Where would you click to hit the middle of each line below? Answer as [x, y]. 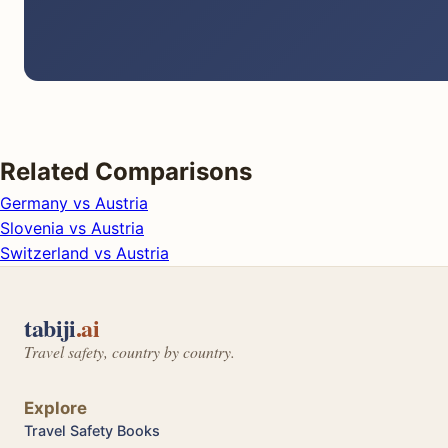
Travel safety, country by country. [129, 351]
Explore [55, 407]
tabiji [50, 327]
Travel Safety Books [92, 430]
